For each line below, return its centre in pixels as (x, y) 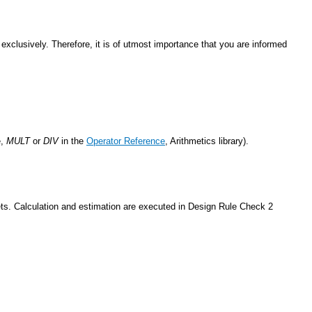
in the (72, 141)
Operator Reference (126, 141)
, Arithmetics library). (207, 141)
